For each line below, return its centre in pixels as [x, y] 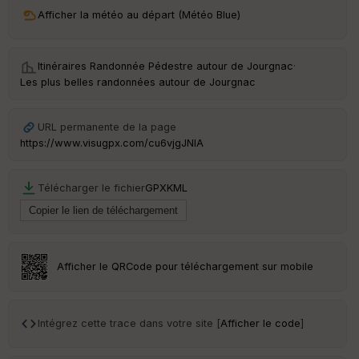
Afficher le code [260, 323]
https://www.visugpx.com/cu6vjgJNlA [112, 143]
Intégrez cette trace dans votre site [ [129, 323]
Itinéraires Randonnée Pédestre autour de [142, 66]
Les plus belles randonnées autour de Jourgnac [138, 82]
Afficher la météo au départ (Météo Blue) [139, 14]
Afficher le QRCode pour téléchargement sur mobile [186, 266]
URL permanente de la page [107, 127]
